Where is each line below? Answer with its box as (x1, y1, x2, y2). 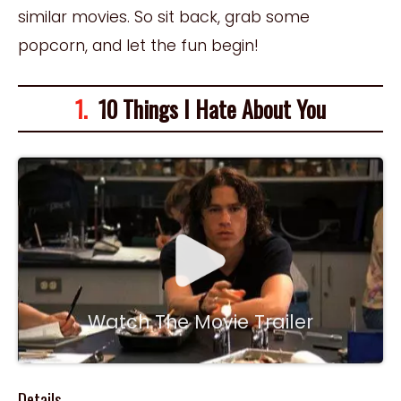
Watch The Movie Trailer (88, 308, 313, 335)
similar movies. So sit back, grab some (18, 4, 310, 28)
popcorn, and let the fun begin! (18, 33, 259, 56)
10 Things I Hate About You (88, 90, 326, 125)
